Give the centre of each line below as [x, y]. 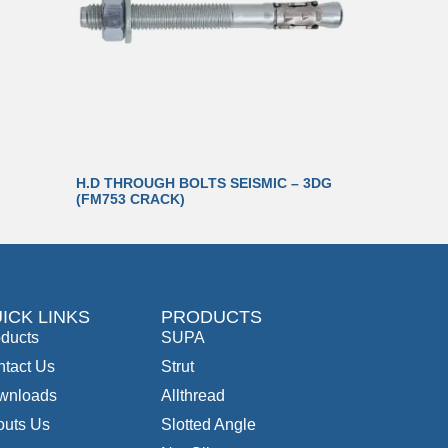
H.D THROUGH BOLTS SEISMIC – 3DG [204, 183]
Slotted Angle [208, 424]
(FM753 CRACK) [130, 199]
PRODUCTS [211, 316]
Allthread [193, 395]
